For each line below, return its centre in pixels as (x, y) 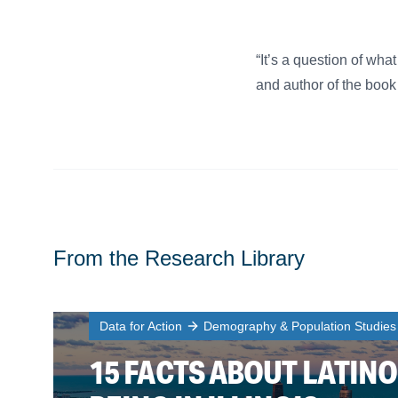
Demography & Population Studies (300, 326)
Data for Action (141, 326)
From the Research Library (179, 258)
